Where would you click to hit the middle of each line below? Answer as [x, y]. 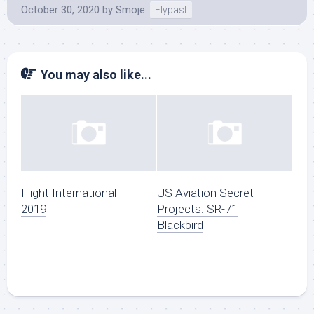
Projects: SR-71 [197, 209]
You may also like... [96, 75]
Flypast [171, 10]
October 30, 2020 [60, 10]
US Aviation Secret [205, 193]
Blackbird [180, 225]
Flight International [69, 193]
